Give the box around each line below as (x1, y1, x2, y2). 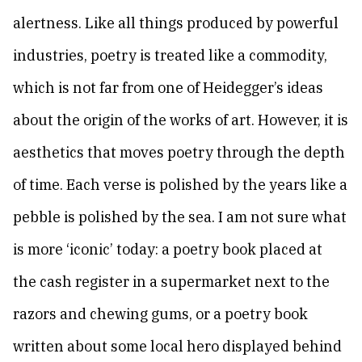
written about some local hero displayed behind (13, 337, 342, 356)
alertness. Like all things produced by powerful (13, 14, 339, 32)
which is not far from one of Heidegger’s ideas (13, 78, 323, 97)
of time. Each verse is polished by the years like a (13, 175, 347, 194)
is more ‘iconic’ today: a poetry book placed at (13, 240, 322, 259)
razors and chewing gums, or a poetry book (13, 305, 308, 323)
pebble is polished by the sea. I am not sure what (13, 208, 347, 226)
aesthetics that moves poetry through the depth (13, 143, 345, 162)
